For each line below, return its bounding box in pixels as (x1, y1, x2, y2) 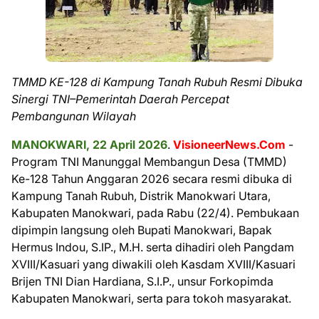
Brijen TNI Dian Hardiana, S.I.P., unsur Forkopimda (11, 273, 273, 288)
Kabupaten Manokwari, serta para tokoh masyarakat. (11, 291, 291, 305)
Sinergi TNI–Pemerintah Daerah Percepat (11, 91, 229, 106)
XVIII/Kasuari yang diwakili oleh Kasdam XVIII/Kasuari (11, 256, 296, 271)
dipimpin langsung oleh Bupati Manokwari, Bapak (11, 222, 272, 237)
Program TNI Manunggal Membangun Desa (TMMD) (11, 154, 287, 169)
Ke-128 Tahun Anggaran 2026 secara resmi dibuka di (11, 171, 292, 186)
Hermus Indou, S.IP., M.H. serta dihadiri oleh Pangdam (11, 239, 294, 254)
